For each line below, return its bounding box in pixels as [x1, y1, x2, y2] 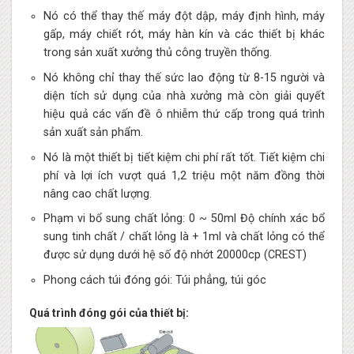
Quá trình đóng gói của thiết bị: [28, 306, 189, 319]
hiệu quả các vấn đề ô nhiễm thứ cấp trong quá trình [43, 107, 326, 122]
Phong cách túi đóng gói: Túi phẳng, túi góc [43, 273, 267, 287]
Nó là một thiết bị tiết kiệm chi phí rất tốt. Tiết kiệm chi [43, 150, 326, 164]
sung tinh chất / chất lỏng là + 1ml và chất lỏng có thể [43, 230, 326, 244]
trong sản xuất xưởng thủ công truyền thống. [43, 46, 273, 60]
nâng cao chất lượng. [43, 186, 153, 201]
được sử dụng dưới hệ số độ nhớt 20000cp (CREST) [43, 248, 307, 262]
